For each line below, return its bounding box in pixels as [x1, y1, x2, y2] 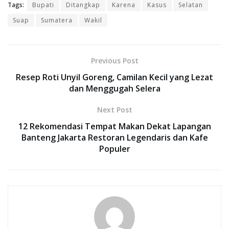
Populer [99, 143, 130, 154]
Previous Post [90, 55, 139, 65]
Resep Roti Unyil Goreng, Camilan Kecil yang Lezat [16, 71, 213, 83]
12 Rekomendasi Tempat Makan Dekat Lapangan [18, 120, 211, 132]
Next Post [97, 104, 132, 114]
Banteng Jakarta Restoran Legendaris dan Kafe [21, 131, 208, 143]
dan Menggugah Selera [68, 82, 161, 94]
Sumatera [41, 15, 73, 25]
